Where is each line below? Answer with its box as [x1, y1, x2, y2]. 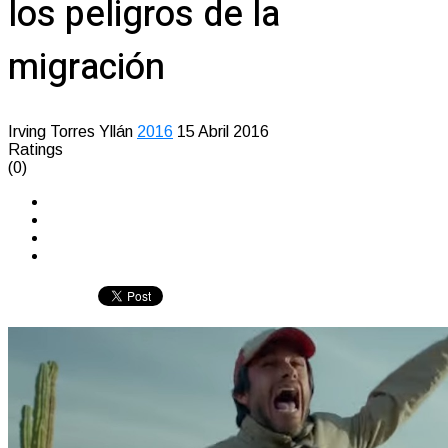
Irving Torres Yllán [8, 123, 133, 141]
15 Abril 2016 [177, 123, 269, 141]
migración [8, 40, 165, 94]
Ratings [8, 141, 63, 159]
